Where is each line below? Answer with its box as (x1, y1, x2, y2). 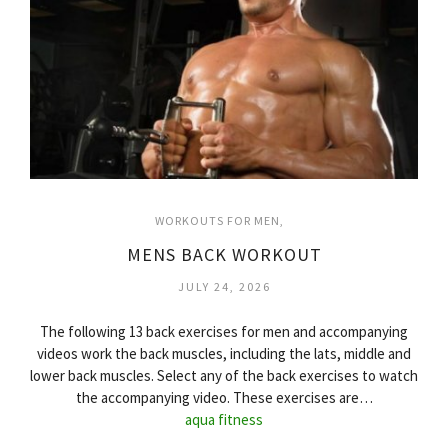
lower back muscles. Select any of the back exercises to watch (30, 366, 418, 386)
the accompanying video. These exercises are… (75, 388, 373, 408)
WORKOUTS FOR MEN (154, 213, 280, 229)
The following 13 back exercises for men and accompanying (40, 322, 408, 342)
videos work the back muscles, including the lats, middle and (37, 344, 411, 364)
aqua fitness (185, 410, 263, 430)
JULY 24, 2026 (177, 279, 271, 295)
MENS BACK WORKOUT (126, 243, 322, 267)
